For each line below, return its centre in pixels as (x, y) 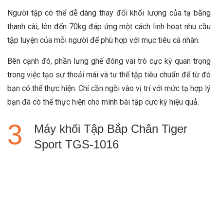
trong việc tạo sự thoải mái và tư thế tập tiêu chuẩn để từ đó (109, 74)
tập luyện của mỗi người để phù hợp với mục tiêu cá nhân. (104, 40)
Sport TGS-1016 (76, 144)
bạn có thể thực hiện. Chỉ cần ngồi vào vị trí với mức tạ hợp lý (109, 88)
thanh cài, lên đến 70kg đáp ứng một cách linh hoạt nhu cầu (109, 26)
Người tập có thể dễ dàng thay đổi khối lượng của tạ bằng (109, 13)
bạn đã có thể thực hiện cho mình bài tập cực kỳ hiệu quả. (104, 102)
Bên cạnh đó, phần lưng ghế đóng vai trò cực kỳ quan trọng (109, 61)
